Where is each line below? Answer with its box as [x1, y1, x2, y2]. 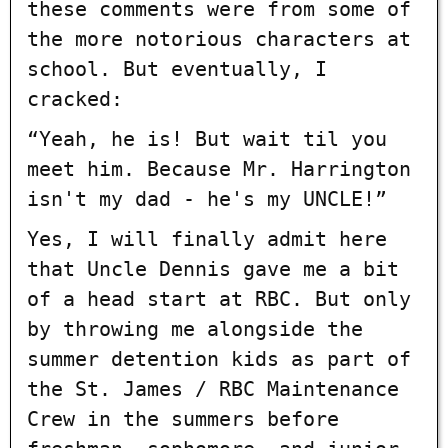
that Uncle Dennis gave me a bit [27, 256, 399, 281]
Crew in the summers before [27, 406, 339, 431]
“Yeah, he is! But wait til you [27, 126, 387, 151]
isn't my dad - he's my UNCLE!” [27, 186, 387, 211]
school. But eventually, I [27, 56, 327, 81]
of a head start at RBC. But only [27, 286, 411, 311]
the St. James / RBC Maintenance [27, 376, 399, 401]
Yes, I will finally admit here [27, 226, 387, 251]
